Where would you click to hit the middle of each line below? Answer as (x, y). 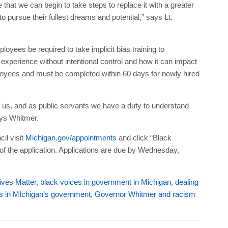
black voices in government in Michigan (105, 182)
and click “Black (144, 137)
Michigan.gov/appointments (71, 137)
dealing (187, 182)
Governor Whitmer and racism (145, 194)
